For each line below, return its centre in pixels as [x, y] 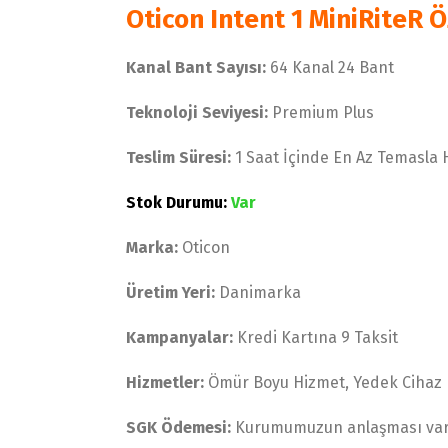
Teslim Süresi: [179, 157]
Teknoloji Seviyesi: [199, 112]
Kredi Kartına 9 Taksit [316, 337]
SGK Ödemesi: [179, 427]
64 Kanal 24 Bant [332, 67]
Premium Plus [323, 112]
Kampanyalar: [180, 337]
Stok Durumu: [179, 202]
